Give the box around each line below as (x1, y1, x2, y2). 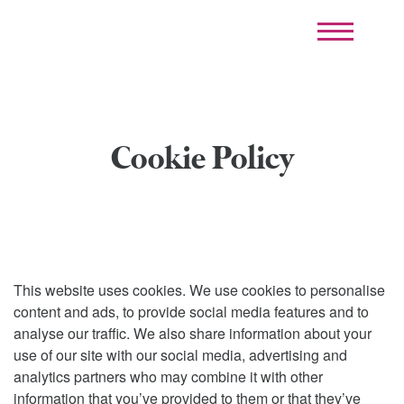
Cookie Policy (110, 140, 294, 181)
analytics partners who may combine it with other (14, 366, 323, 387)
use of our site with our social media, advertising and (14, 344, 347, 365)
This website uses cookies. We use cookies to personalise (14, 280, 385, 300)
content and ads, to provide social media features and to (14, 301, 369, 322)
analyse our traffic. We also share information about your (14, 323, 372, 344)
